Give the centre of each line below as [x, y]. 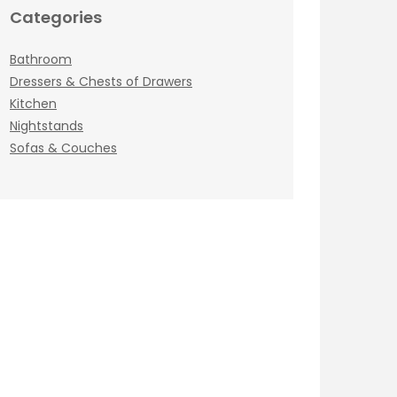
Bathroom [41, 59]
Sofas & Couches [63, 148]
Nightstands [47, 126]
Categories [56, 17]
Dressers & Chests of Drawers [101, 82]
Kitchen [33, 104]
